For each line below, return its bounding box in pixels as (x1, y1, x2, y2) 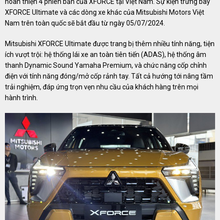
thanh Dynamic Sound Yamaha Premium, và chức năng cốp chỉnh (5, 61, 207, 70)
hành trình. (5, 94, 38, 102)
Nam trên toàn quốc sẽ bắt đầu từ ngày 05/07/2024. (5, 19, 165, 27)
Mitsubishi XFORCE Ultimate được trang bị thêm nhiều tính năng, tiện (5, 40, 215, 48)
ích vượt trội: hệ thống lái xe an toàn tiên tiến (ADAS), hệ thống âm (5, 51, 206, 59)
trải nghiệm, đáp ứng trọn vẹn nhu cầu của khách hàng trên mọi (5, 83, 198, 91)
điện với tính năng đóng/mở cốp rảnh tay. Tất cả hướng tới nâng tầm (5, 72, 213, 81)
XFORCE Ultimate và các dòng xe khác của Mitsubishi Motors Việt (5, 8, 204, 17)
